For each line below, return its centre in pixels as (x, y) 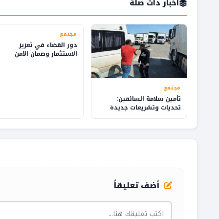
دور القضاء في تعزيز (48, 45)
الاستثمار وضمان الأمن (46, 54)
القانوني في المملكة (47, 62)
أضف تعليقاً (138, 185)
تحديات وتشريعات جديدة (145, 107)
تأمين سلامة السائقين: (149, 99)
